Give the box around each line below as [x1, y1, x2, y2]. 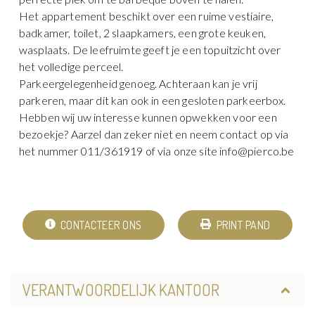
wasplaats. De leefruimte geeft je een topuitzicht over [19, 42, 281, 56]
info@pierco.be [219, 143, 295, 157]
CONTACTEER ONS [60, 217, 142, 232]
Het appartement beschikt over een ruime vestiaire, [19, 8, 274, 22]
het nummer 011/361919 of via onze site [19, 143, 220, 157]
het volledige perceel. [19, 59, 124, 73]
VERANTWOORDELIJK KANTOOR [22, 280, 219, 300]
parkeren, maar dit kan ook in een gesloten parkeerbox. [19, 93, 286, 107]
